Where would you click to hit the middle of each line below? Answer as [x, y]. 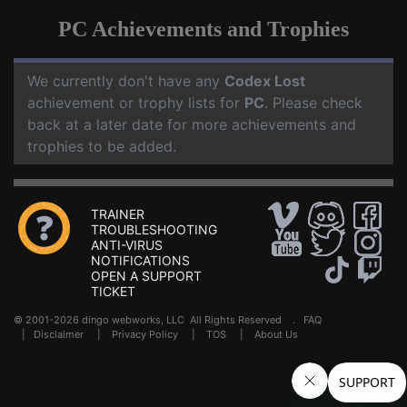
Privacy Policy [145, 335]
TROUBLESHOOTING [154, 230]
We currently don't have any [126, 81]
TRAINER [118, 214]
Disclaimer [59, 335]
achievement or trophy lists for [136, 103]
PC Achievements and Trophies [203, 30]
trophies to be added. [102, 147]
